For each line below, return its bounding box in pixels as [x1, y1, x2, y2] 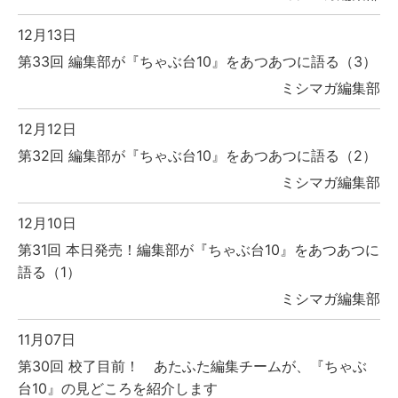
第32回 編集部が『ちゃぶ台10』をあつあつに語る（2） [18, 147, 377, 165]
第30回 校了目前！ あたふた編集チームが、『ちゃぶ [18, 357, 367, 376]
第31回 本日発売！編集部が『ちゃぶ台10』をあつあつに [18, 241, 379, 259]
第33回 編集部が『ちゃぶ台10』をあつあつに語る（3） [18, 52, 377, 71]
